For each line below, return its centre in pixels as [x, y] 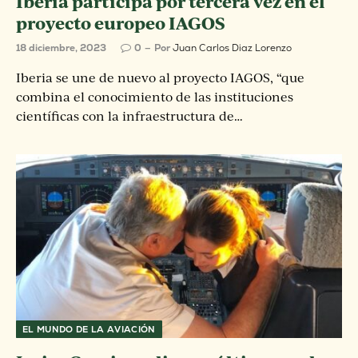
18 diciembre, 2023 [61, 48]
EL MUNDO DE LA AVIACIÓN [89, 329]
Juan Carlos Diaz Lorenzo [232, 48]
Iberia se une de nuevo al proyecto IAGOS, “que [160, 78]
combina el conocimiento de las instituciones [155, 97]
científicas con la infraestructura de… [129, 116]
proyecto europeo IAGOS [121, 23]
